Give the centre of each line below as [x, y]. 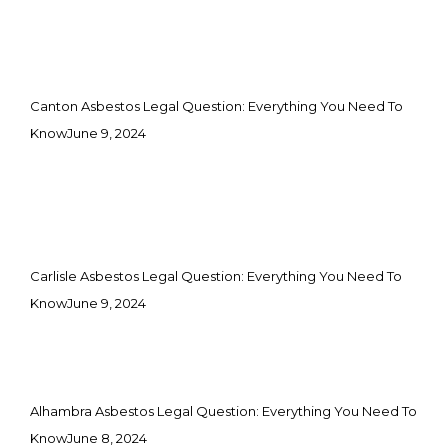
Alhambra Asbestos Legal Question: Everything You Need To [223, 410]
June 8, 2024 [107, 437]
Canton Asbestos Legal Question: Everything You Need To [216, 106]
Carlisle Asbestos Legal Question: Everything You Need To [216, 275]
